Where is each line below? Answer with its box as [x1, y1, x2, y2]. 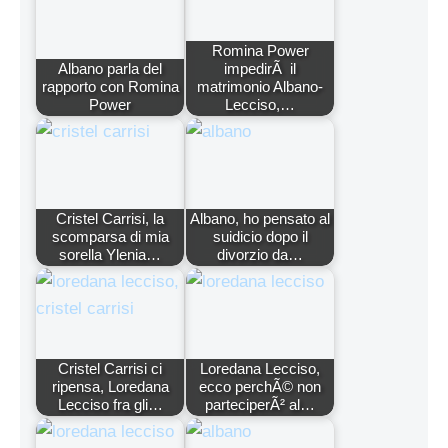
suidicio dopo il [212, 228, 308, 246]
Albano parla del [58, 60, 162, 78]
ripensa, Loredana [51, 378, 169, 396]
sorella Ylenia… [59, 246, 161, 264]
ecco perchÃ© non [199, 378, 321, 396]
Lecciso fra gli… [57, 396, 163, 414]
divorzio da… [217, 246, 303, 264]
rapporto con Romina [41, 78, 179, 96]
